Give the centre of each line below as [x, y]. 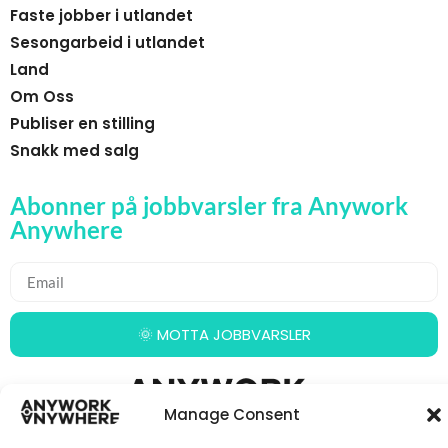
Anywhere [66, 230]
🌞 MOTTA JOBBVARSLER [224, 335]
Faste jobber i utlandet [101, 16]
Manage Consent [232, 415]
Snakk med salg [74, 151]
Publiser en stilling [82, 124]
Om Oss [42, 97]
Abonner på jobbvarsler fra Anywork [209, 206]
